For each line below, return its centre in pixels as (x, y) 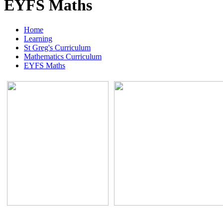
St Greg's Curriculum (57, 47)
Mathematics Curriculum (63, 56)
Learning (38, 38)
